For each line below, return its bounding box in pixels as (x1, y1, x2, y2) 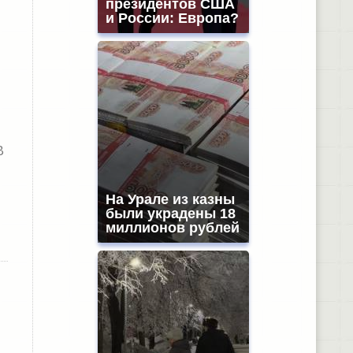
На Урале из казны (105, 191, 235, 207)
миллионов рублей (105, 220, 240, 236)
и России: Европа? (105, 10, 239, 26)
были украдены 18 (105, 206, 236, 221)
